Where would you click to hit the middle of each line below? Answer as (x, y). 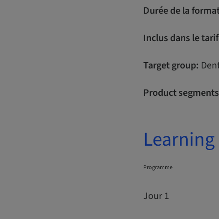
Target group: (171, 65)
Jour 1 (156, 196)
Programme (158, 167)
